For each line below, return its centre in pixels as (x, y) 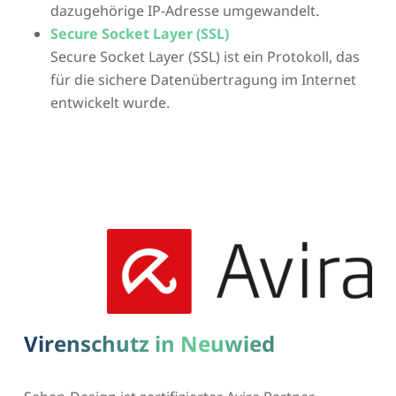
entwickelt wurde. (110, 103)
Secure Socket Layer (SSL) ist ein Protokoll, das (205, 57)
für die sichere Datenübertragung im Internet (203, 80)
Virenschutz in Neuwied (149, 344)
